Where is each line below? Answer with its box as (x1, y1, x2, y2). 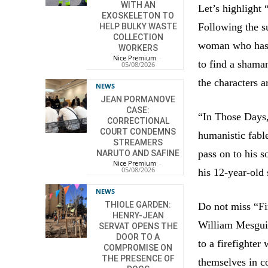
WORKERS (118, 43, 158, 53)
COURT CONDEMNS (100, 127, 176, 137)
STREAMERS (113, 138, 163, 148)
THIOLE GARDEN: (105, 200, 172, 210)
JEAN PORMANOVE (100, 95, 176, 105)
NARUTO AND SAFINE (96, 148, 180, 159)
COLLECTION (112, 32, 163, 42)
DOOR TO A (116, 232, 160, 242)
